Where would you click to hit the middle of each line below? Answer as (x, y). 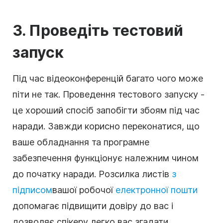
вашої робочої (84, 190)
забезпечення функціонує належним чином (106, 158)
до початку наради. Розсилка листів (92, 174)
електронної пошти (157, 190)
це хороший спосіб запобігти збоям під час (106, 110)
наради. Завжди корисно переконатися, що (106, 126)
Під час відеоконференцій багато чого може (108, 78)
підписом (32, 190)
